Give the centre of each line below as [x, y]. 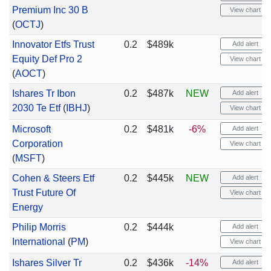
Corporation [37, 144]
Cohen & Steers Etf [53, 178]
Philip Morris [39, 227]
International [38, 242]
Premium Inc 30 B [50, 10]
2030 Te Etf [36, 108]
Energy [27, 207]
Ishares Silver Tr [47, 263]
